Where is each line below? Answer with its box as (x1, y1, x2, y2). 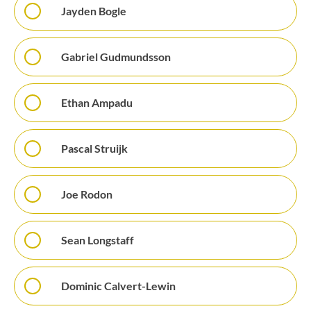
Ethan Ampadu (61, 96, 133, 109)
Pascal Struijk (61, 142, 128, 155)
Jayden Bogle (61, 4, 126, 17)
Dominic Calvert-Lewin (61, 279, 176, 292)
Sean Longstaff (61, 233, 134, 246)
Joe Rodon (61, 187, 112, 201)
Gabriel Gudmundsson (61, 50, 171, 63)
